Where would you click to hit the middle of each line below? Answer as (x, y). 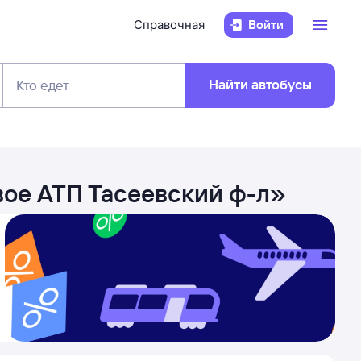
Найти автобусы (260, 84)
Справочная (169, 25)
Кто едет (42, 85)
